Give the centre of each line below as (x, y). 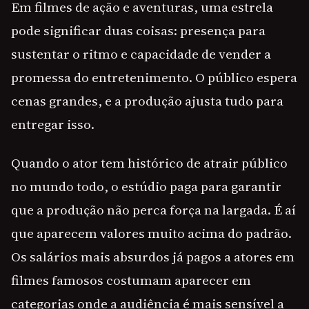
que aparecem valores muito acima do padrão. (151, 233)
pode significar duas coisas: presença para (138, 31)
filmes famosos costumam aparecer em (131, 280)
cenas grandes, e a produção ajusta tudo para (147, 101)
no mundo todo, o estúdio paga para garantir (146, 187)
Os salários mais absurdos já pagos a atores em (153, 257)
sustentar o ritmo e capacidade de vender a (141, 54)
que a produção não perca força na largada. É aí (153, 210)
